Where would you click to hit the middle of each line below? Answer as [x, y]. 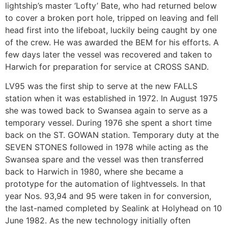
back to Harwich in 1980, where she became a [94, 172]
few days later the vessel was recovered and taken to [109, 54]
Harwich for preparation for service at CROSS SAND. [107, 66]
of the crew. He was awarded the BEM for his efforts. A [112, 42]
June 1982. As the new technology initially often [98, 221]
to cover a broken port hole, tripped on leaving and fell [112, 18]
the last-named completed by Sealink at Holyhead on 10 [113, 208]
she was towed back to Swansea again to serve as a [106, 111]
